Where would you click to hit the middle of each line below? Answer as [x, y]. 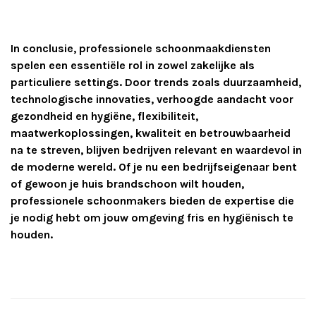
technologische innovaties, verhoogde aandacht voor [152, 99]
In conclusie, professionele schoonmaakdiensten [141, 49]
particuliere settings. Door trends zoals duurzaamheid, [156, 83]
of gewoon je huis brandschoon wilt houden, [127, 184]
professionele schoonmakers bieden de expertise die [152, 201]
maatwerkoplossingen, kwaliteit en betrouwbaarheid [151, 133]
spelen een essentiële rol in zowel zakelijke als [133, 66]
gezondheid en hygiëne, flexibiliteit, [104, 116]
